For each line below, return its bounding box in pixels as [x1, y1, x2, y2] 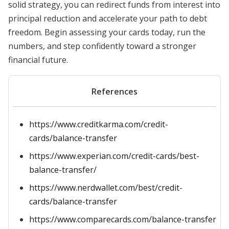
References [91, 86, 138, 97]
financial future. [8, 54, 68, 65]
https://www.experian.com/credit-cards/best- [29, 150, 199, 162]
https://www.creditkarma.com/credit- [29, 119, 168, 130]
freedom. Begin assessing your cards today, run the [8, 27, 205, 38]
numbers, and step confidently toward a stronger [8, 40, 196, 52]
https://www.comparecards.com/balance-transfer [29, 214, 216, 225]
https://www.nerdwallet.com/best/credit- [29, 182, 182, 193]
